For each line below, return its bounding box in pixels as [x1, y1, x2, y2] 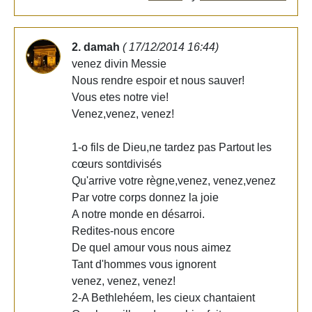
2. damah [72, 40, 123, 53]
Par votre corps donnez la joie [72, 191, 219, 203]
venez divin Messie [72, 57, 166, 70]
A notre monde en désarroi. [72, 208, 205, 220]
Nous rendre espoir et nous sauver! [72, 74, 244, 86]
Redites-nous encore [72, 224, 175, 237]
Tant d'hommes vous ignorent [72, 258, 216, 270]
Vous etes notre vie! [72, 91, 169, 103]
